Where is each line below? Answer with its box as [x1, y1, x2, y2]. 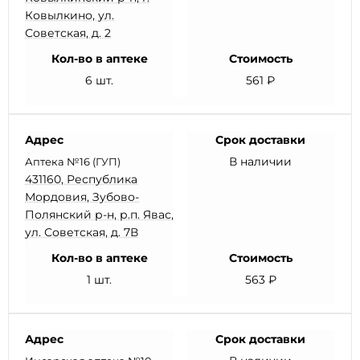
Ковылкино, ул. [25, 8, 114, 22]
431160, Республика [25, 172, 137, 186]
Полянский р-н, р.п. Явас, [25, 207, 174, 222]
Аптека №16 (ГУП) [25, 155, 121, 168]
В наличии [229, 154, 292, 169]
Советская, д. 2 [25, 26, 111, 40]
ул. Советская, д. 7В [25, 225, 138, 239]
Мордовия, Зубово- [25, 190, 139, 204]
